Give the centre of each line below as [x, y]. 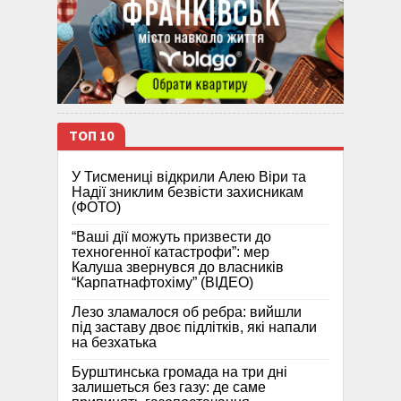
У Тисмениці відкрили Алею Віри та [189, 177]
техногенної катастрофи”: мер [171, 252]
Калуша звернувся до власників [178, 268]
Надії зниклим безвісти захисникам [188, 192]
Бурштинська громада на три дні [179, 372]
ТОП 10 [91, 137]
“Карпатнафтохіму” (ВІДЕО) [162, 283]
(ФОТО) [96, 208]
